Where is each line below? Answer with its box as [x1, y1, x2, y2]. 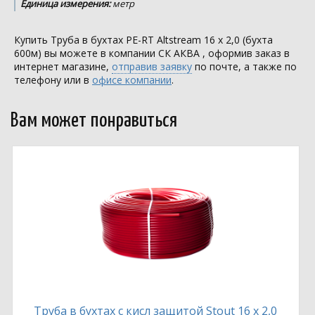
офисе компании [92, 73, 172, 86]
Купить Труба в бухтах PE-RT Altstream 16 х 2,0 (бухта [14, 33, 273, 46]
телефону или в [14, 73, 92, 86]
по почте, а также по [192, 60, 297, 73]
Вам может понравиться [11, 111, 177, 131]
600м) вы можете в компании [14, 46, 158, 60]
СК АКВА [158, 46, 200, 60]
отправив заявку [112, 60, 192, 73]
